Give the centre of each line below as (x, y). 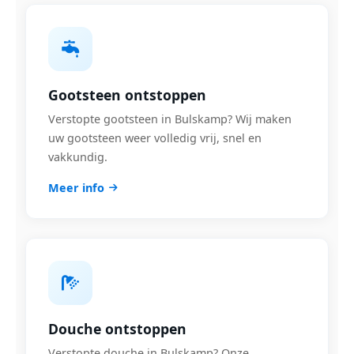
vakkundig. (78, 157)
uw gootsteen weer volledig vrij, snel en (155, 138)
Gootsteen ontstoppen (127, 95)
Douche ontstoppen (117, 329)
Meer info (76, 188)
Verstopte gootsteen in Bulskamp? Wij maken (170, 119)
